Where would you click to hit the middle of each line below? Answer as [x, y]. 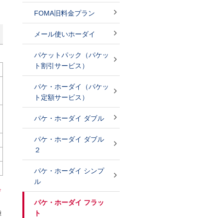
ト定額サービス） [61, 97]
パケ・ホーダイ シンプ [69, 171]
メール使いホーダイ [65, 34]
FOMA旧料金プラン [64, 13]
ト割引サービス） [61, 66]
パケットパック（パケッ [72, 55]
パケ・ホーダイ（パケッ [72, 87]
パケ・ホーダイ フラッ [69, 202]
